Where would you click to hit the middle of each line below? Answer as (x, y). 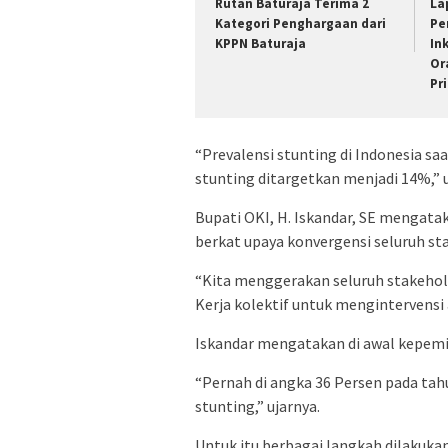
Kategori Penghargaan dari (300, 23)
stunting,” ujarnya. (257, 406)
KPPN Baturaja (260, 43)
